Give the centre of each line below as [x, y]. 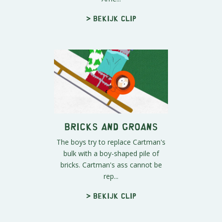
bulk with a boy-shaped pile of [111, 153]
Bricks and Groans [111, 126]
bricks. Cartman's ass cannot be [111, 165]
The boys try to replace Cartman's [111, 142]
